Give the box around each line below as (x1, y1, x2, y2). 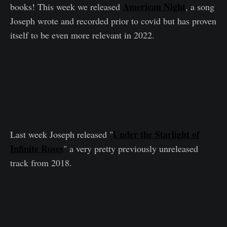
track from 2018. (10, 156, 72, 169)
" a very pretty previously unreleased (63, 142, 198, 155)
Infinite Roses (10, 141, 63, 155)
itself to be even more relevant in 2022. (10, 28, 155, 41)
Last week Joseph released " (10, 128, 113, 140)
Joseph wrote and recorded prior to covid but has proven (10, 14, 216, 27)
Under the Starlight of (113, 127, 200, 141)
